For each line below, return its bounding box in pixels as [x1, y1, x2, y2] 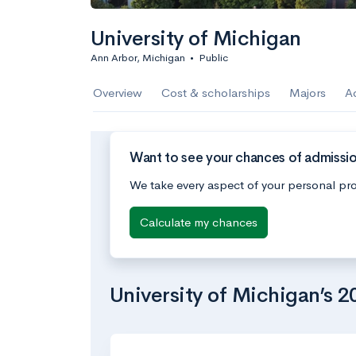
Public [199, 51, 228, 64]
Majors [289, 85, 326, 100]
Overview [93, 85, 142, 100]
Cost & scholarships [161, 85, 270, 100]
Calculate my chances [140, 214, 257, 230]
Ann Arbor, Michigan [91, 51, 185, 64]
